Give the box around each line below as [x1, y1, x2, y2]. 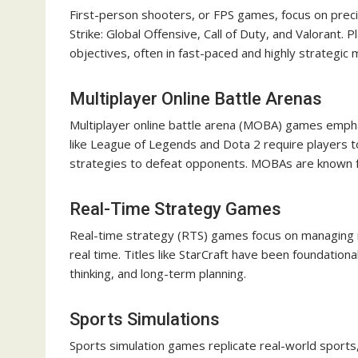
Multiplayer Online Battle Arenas [70, 89, 322, 109]
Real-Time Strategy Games [70, 199, 281, 220]
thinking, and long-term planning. [70, 265, 246, 282]
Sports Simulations [70, 309, 220, 330]
